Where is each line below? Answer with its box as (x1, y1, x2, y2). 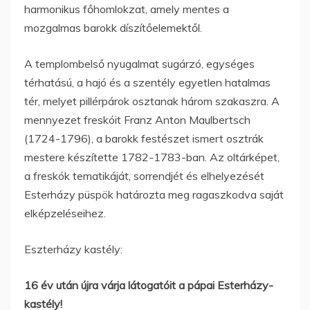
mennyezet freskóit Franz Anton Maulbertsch (24, 112, 250, 127)
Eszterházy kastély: (24, 241, 122, 256)
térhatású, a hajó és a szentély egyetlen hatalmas (24, 75, 271, 89)
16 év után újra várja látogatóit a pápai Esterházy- (24, 277, 273, 292)
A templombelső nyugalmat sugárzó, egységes (24, 56, 255, 71)
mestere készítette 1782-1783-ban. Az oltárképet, (24, 149, 280, 164)
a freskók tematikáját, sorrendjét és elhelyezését (24, 168, 264, 183)
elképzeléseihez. (24, 206, 106, 220)
